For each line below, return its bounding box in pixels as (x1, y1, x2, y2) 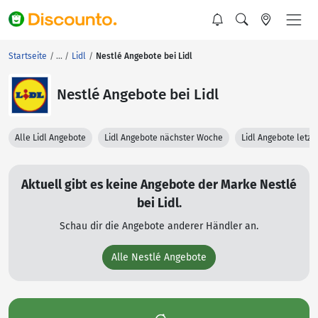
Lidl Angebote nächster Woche (104, 133, 223, 143)
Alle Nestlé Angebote (111, 251, 207, 263)
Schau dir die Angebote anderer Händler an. (60, 220, 258, 232)
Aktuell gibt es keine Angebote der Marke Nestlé (21, 177, 297, 192)
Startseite (9, 51, 47, 61)
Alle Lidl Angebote (15, 133, 86, 143)
